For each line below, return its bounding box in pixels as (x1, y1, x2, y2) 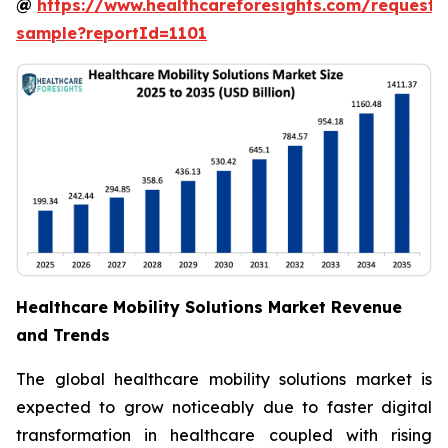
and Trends (16, 325, 110, 346)
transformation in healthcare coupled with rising (16, 425, 432, 446)
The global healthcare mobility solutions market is (16, 369, 432, 390)
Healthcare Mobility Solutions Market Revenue (16, 297, 402, 318)
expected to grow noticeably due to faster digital (16, 397, 432, 418)
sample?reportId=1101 (16, 23, 207, 43)
